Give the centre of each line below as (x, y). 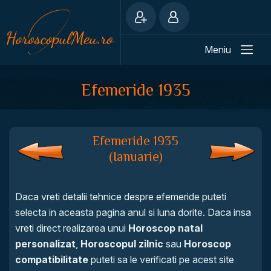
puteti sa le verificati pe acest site (161, 260)
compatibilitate (52, 260)
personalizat (45, 244)
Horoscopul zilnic (122, 244)
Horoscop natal (165, 228)
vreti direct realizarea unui (72, 228)
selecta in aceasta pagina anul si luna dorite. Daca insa (133, 212)
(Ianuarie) (135, 156)
